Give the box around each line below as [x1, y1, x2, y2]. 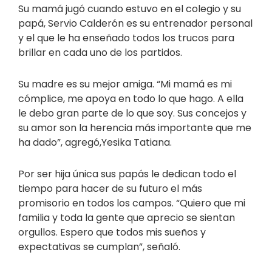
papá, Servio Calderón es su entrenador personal [18, 16, 253, 31]
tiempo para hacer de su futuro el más [18, 182, 202, 196]
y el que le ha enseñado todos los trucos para [18, 31, 234, 46]
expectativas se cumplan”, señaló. [18, 240, 180, 254]
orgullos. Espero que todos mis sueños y [18, 225, 206, 240]
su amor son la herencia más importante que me [18, 121, 251, 135]
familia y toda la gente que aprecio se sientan [18, 211, 235, 225]
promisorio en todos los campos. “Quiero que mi [18, 196, 245, 211]
